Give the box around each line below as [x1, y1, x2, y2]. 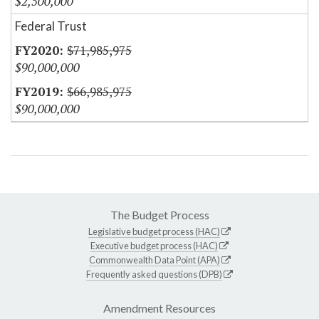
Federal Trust [15, 19, 87, 34]
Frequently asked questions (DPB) [86, 268, 222, 281]
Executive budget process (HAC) [90, 240, 218, 252]
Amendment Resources [103, 301, 216, 315]
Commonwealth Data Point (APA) [88, 254, 220, 266]
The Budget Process [110, 208, 209, 222]
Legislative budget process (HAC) [88, 226, 220, 238]
